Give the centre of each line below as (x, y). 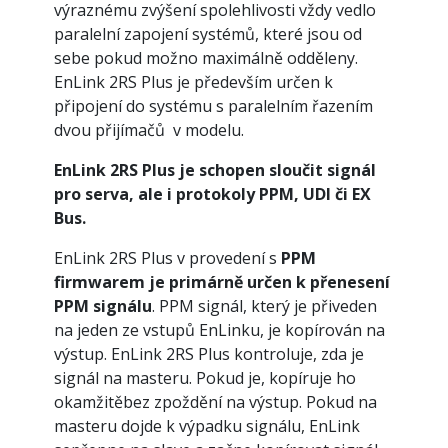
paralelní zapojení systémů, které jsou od (208, 34)
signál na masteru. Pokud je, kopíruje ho (205, 378)
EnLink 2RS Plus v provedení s (167, 258)
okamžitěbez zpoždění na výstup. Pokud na (215, 402)
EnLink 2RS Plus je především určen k (193, 82)
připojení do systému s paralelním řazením (213, 106)
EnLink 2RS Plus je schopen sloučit (188, 170)
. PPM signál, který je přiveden (264, 306)
